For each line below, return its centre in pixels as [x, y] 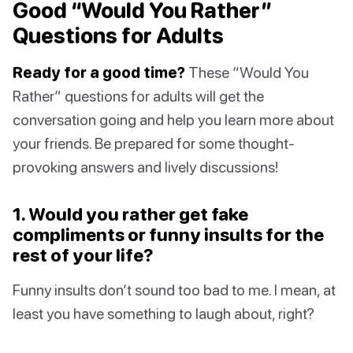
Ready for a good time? [99, 72]
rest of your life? [83, 255]
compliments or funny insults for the [168, 235]
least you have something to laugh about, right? [163, 314]
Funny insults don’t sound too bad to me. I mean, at [174, 290]
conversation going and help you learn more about [173, 120]
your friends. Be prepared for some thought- [154, 143]
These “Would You [247, 72]
